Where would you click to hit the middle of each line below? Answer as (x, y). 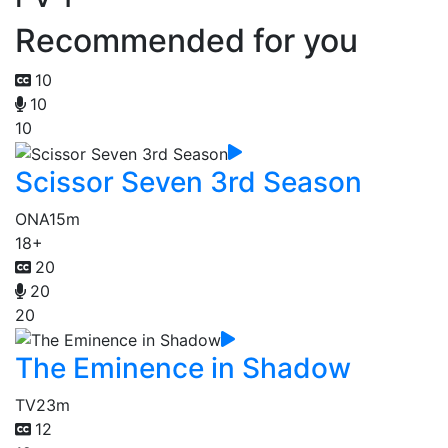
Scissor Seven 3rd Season (188, 181)
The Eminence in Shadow (183, 368)
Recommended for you (186, 40)
